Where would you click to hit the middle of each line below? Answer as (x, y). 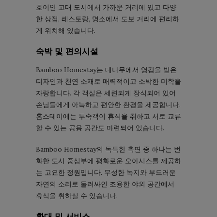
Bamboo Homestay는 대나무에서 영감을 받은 (106, 70)
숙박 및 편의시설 (67, 51)
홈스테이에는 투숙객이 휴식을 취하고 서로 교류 (108, 116)
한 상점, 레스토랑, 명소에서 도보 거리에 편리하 (108, 19)
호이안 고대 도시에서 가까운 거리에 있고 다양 (106, 7)
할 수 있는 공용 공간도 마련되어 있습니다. (100, 128)
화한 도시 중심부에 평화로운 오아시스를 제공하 (108, 161)
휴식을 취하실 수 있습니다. (77, 195)
